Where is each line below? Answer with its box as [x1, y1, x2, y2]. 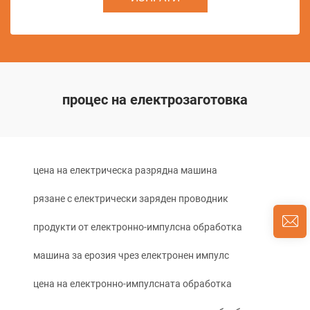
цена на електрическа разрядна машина [33, 165, 217, 176]
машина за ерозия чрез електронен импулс [33, 250, 229, 261]
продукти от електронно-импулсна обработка [33, 221, 242, 232]
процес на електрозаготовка [62, 91, 248, 108]
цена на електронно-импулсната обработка [33, 278, 232, 289]
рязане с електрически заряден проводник [33, 193, 228, 204]
